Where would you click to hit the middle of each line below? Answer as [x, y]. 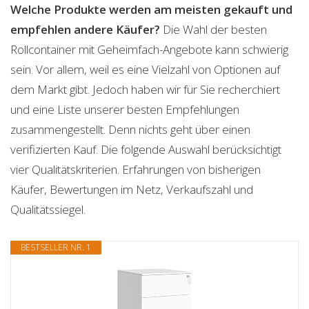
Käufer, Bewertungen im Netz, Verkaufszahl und [132, 189]
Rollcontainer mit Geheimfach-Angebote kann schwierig [149, 49]
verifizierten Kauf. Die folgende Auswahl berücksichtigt [146, 149]
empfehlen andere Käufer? [85, 29]
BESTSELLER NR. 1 [56, 247]
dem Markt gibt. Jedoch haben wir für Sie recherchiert [145, 89]
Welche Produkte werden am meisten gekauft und [151, 9]
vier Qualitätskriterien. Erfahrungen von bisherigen [136, 169]
